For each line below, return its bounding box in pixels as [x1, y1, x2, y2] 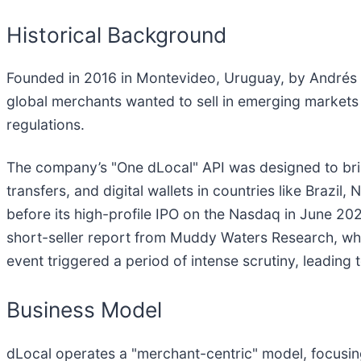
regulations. [6, 116, 85, 134]
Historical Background [6, 21, 226, 48]
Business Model [6, 297, 162, 323]
